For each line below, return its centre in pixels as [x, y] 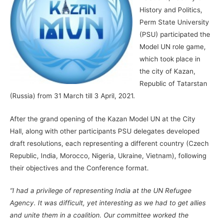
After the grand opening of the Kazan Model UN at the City [103, 119]
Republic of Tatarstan [173, 83]
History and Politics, [171, 10]
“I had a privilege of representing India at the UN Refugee [101, 191]
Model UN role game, [172, 46]
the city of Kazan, [167, 71]
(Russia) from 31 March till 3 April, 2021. [72, 96]
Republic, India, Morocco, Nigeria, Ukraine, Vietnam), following [108, 155]
